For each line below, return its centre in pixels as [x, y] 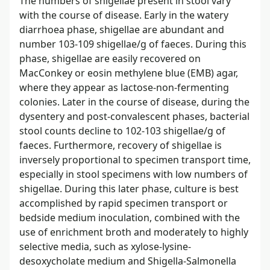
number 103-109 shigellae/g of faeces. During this [133, 44]
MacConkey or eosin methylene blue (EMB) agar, [129, 73]
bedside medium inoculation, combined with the [130, 217]
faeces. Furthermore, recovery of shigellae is [121, 145]
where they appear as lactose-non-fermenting [124, 87]
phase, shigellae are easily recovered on [110, 58]
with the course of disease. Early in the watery [124, 15]
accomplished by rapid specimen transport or [124, 203]
